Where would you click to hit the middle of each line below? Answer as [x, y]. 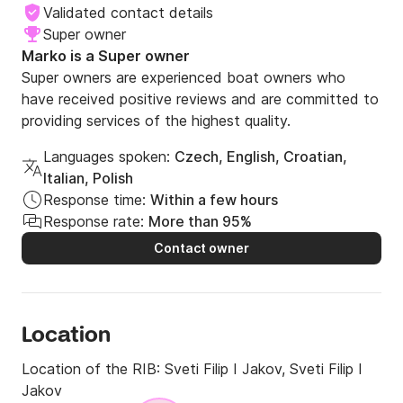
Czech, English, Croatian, [261, 157]
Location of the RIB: [93, 369]
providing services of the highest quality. [156, 121]
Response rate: [94, 222]
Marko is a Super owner [106, 56]
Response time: [94, 200]
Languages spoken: [107, 157]
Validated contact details [128, 13]
